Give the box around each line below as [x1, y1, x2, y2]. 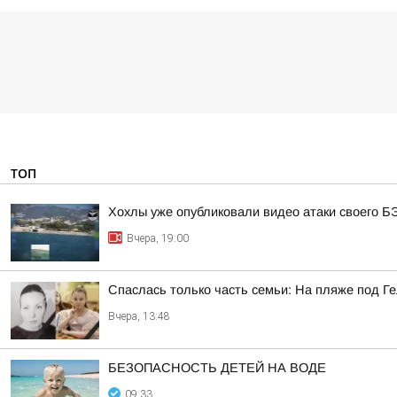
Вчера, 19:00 [127, 232, 189, 245]
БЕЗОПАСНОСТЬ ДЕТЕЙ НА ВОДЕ [108, 361, 326, 375]
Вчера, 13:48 [108, 310, 170, 323]
